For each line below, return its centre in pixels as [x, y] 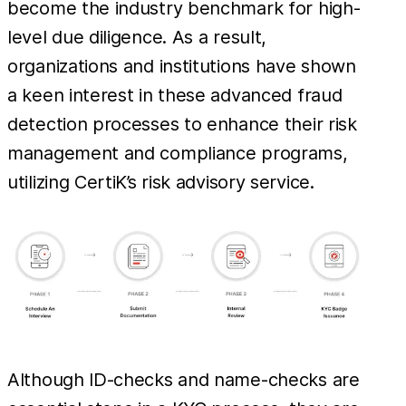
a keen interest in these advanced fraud [175, 96]
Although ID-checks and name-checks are [184, 380]
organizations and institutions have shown [182, 67]
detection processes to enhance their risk [182, 125]
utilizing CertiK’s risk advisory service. [161, 183]
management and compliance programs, [178, 154]
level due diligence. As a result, [137, 38]
